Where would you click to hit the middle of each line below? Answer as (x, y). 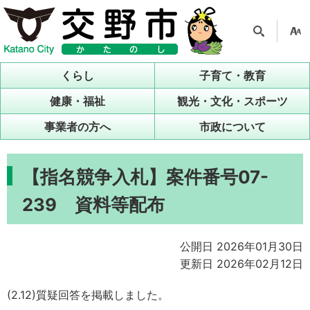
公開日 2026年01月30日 (241, 246)
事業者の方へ (77, 127)
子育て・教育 (232, 75)
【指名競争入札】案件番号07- (145, 177)
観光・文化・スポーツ (232, 101)
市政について (232, 127)
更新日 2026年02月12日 (241, 264)
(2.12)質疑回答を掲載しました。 (88, 295)
